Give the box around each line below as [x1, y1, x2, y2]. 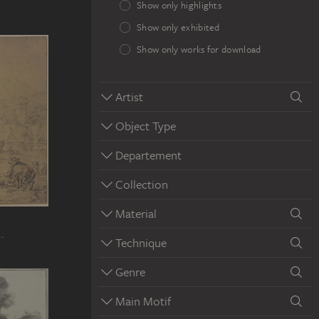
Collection [115, 176, 168, 192]
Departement [115, 147, 182, 163]
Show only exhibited [137, 21, 220, 33]
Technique [115, 234, 167, 251]
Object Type [115, 117, 176, 134]
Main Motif [115, 293, 171, 309]
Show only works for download [137, 43, 261, 56]
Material [115, 205, 157, 221]
